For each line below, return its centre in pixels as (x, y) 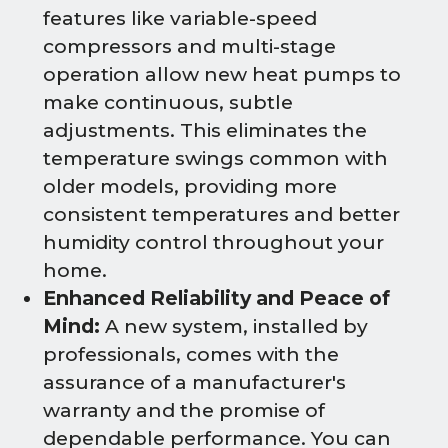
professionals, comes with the (191, 355)
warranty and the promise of (184, 411)
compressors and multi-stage (189, 47)
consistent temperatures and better (221, 215)
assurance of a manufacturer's (194, 383)
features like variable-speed (180, 19)
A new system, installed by (234, 327)
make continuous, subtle (168, 103)
